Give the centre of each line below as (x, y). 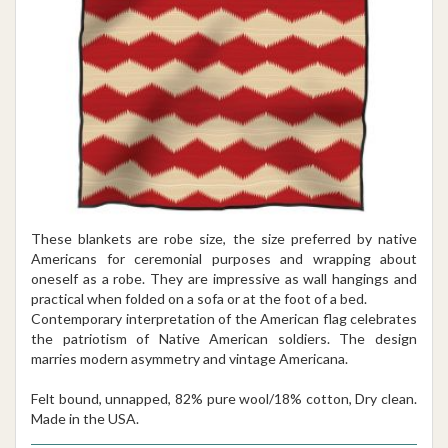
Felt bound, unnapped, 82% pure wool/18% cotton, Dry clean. (224, 398)
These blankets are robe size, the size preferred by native (224, 238)
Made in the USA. (85, 418)
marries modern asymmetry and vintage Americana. (189, 358)
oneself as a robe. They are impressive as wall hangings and (224, 278)
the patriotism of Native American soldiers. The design (224, 338)
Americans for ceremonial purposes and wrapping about (224, 258)
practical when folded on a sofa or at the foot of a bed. (199, 298)
